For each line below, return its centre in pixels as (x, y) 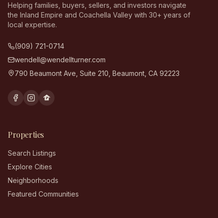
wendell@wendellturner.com (60, 60)
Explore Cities (30, 167)
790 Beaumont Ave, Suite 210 (62, 73)
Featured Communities (43, 194)
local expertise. (32, 25)
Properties (26, 135)
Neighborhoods (33, 180)
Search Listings (32, 153)
